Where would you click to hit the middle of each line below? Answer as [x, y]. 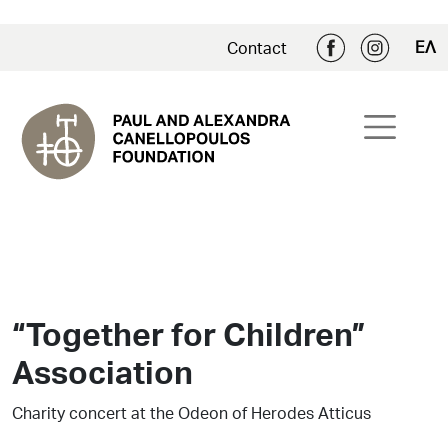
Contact [257, 47]
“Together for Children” [188, 333]
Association [102, 371]
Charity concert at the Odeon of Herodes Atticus [191, 412]
